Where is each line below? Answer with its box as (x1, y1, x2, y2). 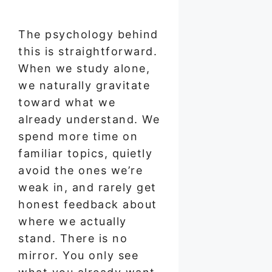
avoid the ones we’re (18, 163, 143, 177)
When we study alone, (18, 61, 150, 75)
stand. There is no (18, 231, 127, 245)
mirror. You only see (18, 248, 138, 262)
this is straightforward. (18, 44, 157, 58)
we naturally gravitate (18, 78, 150, 92)
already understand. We (18, 112, 160, 126)
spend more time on (18, 129, 138, 143)
